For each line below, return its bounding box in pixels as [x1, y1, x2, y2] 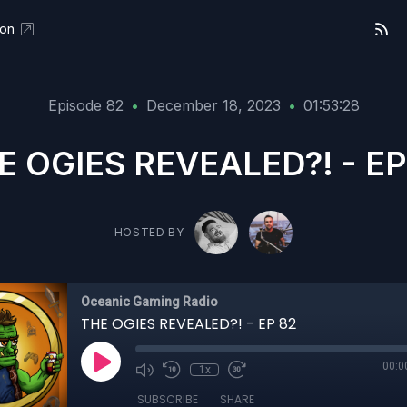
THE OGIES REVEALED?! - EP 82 [81, 313, 296, 335]
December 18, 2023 [145, 96, 281, 114]
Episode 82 [47, 96, 124, 114]
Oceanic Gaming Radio [81, 294, 218, 310]
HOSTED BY [114, 225, 184, 240]
